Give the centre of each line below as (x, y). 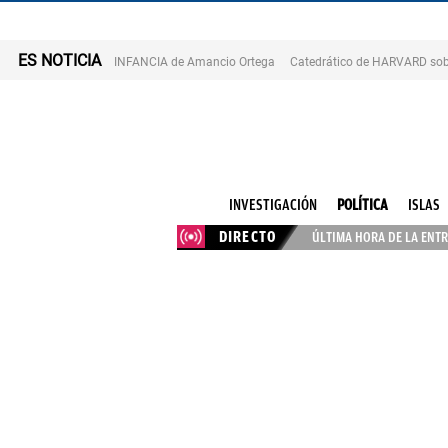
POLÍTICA (362, 205)
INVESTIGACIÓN (272, 205)
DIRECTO (248, 237)
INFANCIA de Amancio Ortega (194, 61)
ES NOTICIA (59, 60)
